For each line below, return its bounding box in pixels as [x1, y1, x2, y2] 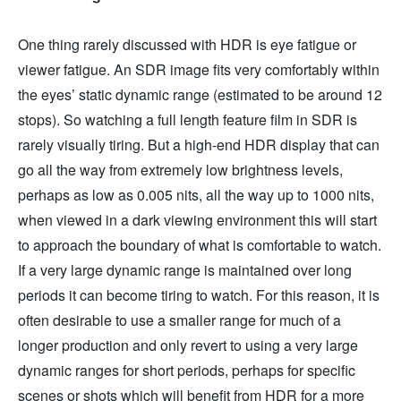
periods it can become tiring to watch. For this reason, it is [18, 285, 380, 306]
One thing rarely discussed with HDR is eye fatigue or [18, 34, 356, 55]
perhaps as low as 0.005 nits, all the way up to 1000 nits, [18, 184, 374, 206]
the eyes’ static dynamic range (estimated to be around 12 [18, 84, 382, 106]
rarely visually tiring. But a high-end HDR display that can [18, 134, 380, 156]
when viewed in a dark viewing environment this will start [18, 209, 377, 231]
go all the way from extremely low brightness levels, [18, 159, 343, 181]
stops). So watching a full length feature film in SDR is [18, 109, 357, 131]
